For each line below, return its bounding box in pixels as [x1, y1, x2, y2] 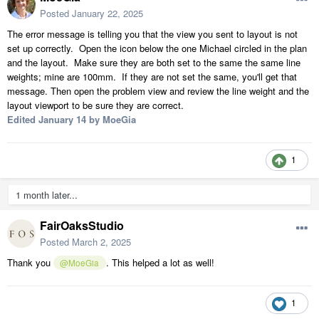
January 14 [38, 112, 86, 126]
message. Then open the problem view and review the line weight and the [7, 83, 309, 98]
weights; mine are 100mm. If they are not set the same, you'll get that [7, 69, 297, 83]
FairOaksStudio [40, 216, 124, 234]
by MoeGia [86, 112, 136, 126]
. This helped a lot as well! [105, 255, 217, 269]
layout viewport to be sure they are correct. [7, 98, 184, 112]
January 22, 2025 [72, 6, 143, 20]
